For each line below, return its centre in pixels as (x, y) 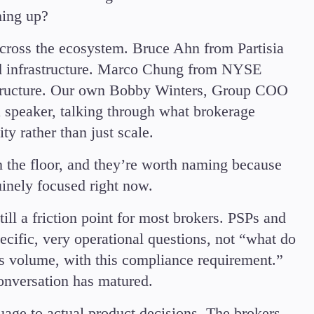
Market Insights (215, 70)
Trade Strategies (217, 34)
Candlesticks (207, 15)
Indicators (198, 52)
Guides (190, 88)
